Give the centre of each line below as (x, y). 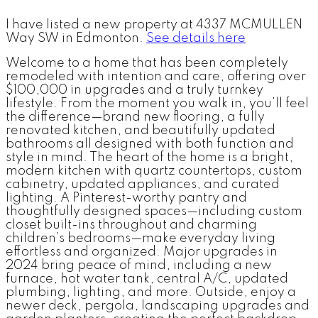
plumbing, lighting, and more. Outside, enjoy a (151, 292)
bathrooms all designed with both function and (150, 144)
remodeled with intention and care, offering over (156, 76)
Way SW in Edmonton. (76, 38)
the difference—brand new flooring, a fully (135, 117)
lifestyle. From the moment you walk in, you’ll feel (157, 103)
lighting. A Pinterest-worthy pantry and (126, 198)
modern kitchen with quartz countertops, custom (154, 171)
